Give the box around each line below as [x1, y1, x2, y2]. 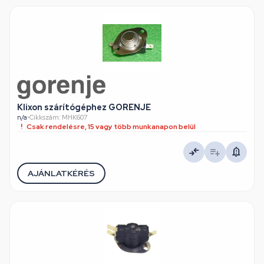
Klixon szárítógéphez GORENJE [17, 102, 151, 113]
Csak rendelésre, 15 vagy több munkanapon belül [27, 122, 196, 131]
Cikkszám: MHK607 [29, 113, 88, 121]
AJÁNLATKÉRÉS [28, 167, 95, 179]
